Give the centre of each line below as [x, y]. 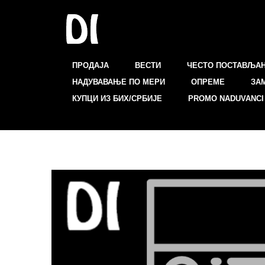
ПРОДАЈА [91, 66]
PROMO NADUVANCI [226, 99]
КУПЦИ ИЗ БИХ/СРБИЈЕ [117, 99]
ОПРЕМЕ [208, 82]
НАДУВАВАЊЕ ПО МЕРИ [119, 82]
